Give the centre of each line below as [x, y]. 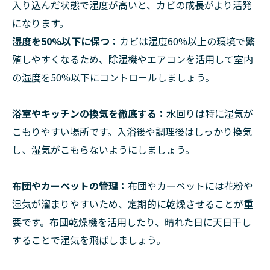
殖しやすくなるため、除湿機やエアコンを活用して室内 [133, 59]
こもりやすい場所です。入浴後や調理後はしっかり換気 [132, 131]
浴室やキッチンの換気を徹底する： [89, 113]
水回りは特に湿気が [210, 113]
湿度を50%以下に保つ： [66, 41]
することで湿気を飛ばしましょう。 [89, 240]
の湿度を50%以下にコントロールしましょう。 [113, 77]
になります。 [40, 23]
